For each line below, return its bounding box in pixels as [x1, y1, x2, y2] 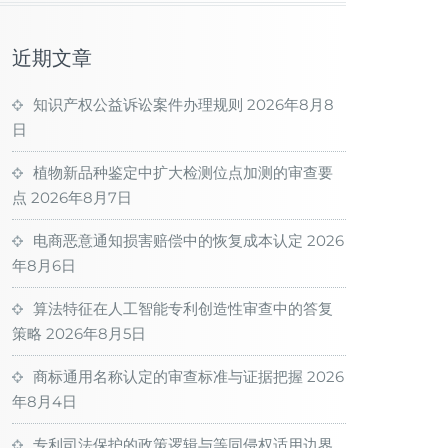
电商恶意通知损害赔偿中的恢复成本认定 [33, 231, 303, 250]
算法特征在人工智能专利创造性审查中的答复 [33, 299, 333, 318]
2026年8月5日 [46, 324, 146, 343]
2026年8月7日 [31, 188, 132, 207]
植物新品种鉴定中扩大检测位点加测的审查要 [33, 163, 333, 182]
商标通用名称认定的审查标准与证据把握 [33, 367, 303, 386]
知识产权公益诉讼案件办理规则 [33, 95, 243, 114]
